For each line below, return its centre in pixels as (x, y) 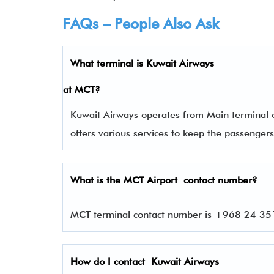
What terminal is (108, 63)
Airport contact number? (202, 180)
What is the (97, 180)
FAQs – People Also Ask (141, 24)
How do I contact (111, 261)
